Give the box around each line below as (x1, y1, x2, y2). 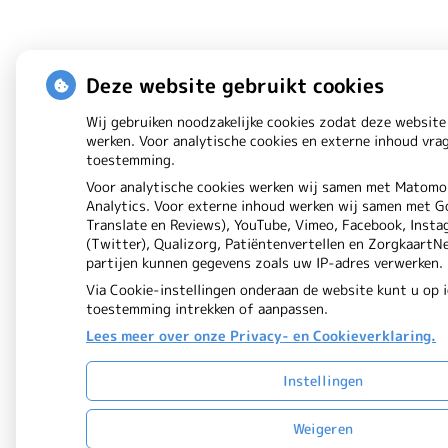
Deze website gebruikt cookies (86, 71, 384, 99)
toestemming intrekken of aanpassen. (86, 299, 328, 318)
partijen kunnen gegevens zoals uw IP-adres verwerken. (86, 253, 443, 272)
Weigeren (292, 419, 353, 438)
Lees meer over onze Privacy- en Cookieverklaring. (86, 326, 436, 345)
